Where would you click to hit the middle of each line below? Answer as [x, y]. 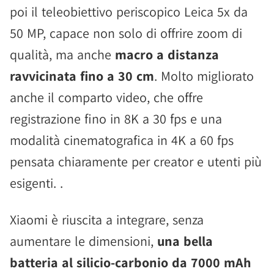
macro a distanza [167, 55]
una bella [185, 241]
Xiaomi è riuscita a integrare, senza [107, 220]
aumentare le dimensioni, [83, 241]
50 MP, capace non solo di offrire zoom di [126, 33]
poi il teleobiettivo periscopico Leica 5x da [129, 12]
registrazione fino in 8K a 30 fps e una [116, 119]
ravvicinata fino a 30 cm [82, 76]
